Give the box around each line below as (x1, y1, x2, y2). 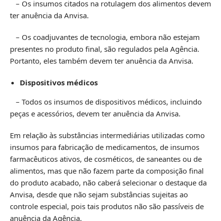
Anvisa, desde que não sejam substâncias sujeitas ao (10, 189, 188, 199)
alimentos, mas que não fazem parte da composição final (10, 165, 204, 176)
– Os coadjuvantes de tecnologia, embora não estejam (10, 32, 200, 42)
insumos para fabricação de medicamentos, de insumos (10, 142, 199, 152)
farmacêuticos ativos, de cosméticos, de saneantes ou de (10, 153, 202, 164)
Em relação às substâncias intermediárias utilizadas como (10, 130, 205, 140)
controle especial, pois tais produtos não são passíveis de (10, 201, 204, 211)
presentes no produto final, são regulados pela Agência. (10, 43, 199, 54)
